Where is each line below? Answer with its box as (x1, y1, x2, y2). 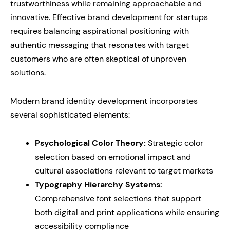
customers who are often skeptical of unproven (10, 53, 186, 64)
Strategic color (146, 138, 203, 148)
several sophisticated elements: (10, 109, 130, 120)
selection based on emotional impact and (35, 151, 191, 162)
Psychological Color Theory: (35, 138, 146, 148)
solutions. (10, 67, 46, 78)
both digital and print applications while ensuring (35, 207, 219, 218)
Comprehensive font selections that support (35, 193, 201, 204)
